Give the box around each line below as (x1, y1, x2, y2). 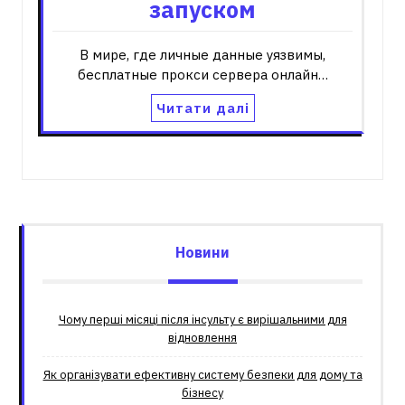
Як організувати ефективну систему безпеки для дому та (42, 367, 363, 383)
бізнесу (182, 385, 223, 401)
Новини (175, 243, 230, 262)
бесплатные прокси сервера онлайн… (77, 66, 328, 84)
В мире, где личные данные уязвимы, (80, 46, 325, 64)
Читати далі (155, 99, 250, 118)
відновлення (168, 330, 237, 346)
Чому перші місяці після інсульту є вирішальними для (58, 312, 347, 328)
